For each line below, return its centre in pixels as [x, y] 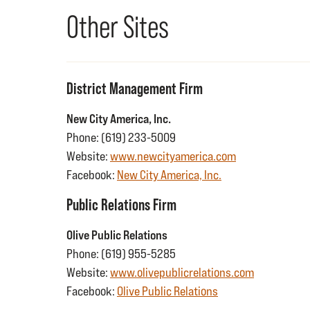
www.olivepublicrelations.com [182, 272]
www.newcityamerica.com [173, 156]
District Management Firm [135, 88]
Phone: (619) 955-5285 [121, 254]
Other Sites [118, 26]
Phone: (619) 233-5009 [121, 137]
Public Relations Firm [121, 204]
